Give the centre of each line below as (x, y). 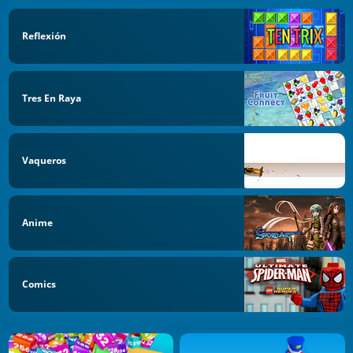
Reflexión (44, 36)
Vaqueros (44, 160)
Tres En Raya (52, 98)
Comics (39, 284)
